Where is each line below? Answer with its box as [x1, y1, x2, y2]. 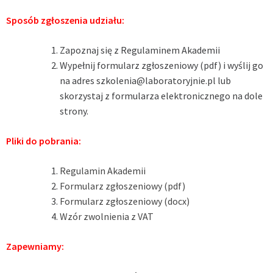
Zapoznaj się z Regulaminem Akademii [60, 43, 220, 56]
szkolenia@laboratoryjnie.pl [96, 74, 216, 87]
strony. [60, 104, 88, 117]
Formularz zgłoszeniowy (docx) [60, 194, 190, 207]
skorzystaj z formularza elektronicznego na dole [60, 89, 263, 102]
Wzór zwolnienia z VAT [60, 210, 154, 222]
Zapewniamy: [6, 239, 64, 252]
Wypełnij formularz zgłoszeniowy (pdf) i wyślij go [60, 58, 263, 71]
